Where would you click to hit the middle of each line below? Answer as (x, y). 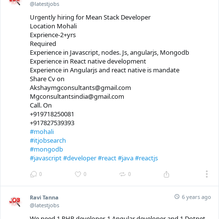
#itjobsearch (48, 141)
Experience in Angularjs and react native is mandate (105, 70)
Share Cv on (47, 79)
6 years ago (197, 197)
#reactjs (146, 158)
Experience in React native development (88, 61)
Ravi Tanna (44, 197)
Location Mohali (53, 26)
